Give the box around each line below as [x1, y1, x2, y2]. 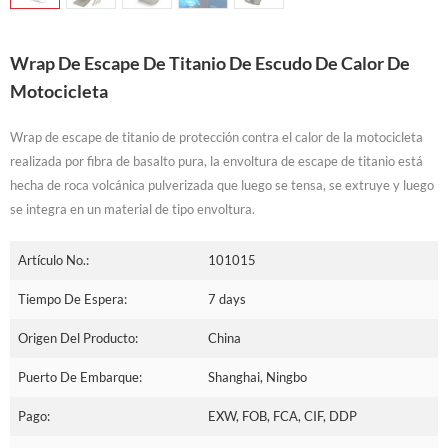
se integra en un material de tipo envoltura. [10, 200, 255, 217]
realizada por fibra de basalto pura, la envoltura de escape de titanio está [10, 152, 423, 169]
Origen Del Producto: [18, 329, 138, 346]
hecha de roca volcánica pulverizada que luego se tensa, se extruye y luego [10, 176, 434, 193]
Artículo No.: [18, 251, 89, 268]
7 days [208, 290, 247, 307]
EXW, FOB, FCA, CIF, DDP [208, 407, 358, 424]
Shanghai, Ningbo [208, 368, 308, 385]
